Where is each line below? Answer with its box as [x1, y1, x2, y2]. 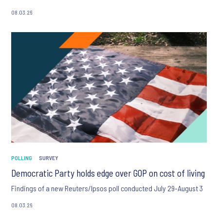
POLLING [11, 154, 32, 162]
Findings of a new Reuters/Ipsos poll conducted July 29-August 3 [11, 183, 203, 193]
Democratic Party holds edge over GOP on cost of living [11, 167, 205, 179]
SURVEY [39, 154, 58, 162]
